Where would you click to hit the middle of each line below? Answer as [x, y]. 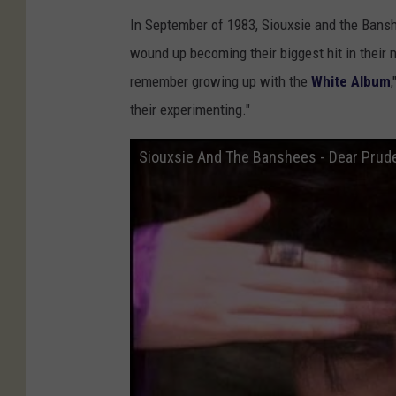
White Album [351, 81]
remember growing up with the [221, 81]
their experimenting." [190, 109]
